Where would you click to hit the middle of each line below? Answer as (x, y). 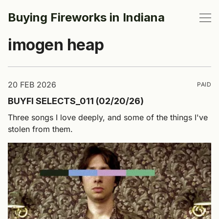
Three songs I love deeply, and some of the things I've (108, 117)
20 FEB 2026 (32, 85)
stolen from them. (40, 129)
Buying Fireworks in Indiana (86, 17)
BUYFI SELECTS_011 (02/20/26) (76, 101)
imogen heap (56, 45)
